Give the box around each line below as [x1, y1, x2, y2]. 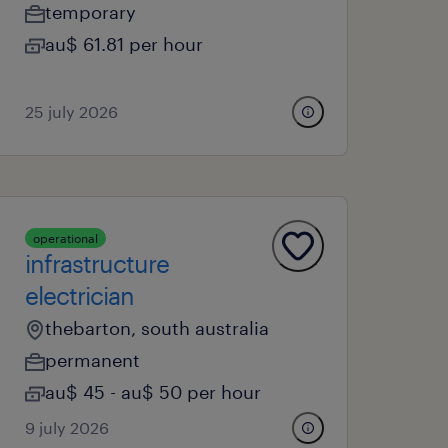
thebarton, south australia [45, 317, 270, 339]
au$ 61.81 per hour [45, 33, 204, 55]
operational [33, 231, 99, 245]
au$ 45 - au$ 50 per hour [45, 381, 262, 403]
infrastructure [25, 249, 170, 278]
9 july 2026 [25, 418, 110, 437]
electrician [25, 281, 135, 310]
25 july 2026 [25, 102, 119, 121]
